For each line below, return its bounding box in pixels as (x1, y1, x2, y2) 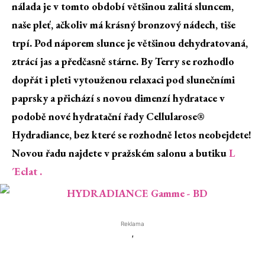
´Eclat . (12, 164, 42, 179)
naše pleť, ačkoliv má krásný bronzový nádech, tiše (12, 18, 235, 32)
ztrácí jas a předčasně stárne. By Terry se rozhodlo (12, 54, 234, 69)
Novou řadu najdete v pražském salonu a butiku (12, 146, 229, 160)
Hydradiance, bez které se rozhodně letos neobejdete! (12, 128, 251, 142)
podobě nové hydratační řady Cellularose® (12, 109, 205, 124)
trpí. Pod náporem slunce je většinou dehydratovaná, (12, 36, 248, 50)
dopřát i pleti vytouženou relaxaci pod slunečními (12, 73, 235, 87)
